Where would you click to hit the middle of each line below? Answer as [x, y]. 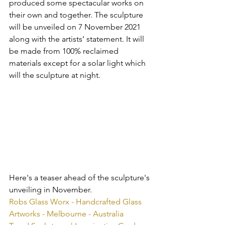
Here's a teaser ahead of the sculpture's [80, 177]
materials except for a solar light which [78, 63]
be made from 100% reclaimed [65, 51]
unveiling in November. [50, 189]
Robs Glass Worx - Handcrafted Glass [76, 201]
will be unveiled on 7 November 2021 [76, 27]
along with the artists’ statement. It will [78, 39]
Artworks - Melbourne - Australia [66, 213]
